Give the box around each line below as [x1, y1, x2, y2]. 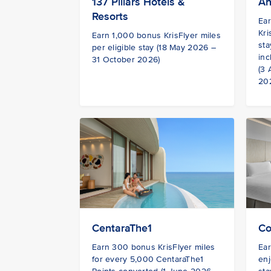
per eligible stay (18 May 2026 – [92, 42, 216, 53]
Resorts [92, 10, 128, 24]
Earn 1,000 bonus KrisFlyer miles [92, 30, 221, 41]
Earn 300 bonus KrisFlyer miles [92, 241, 215, 252]
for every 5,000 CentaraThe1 [92, 253, 204, 264]
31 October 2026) [92, 54, 160, 65]
